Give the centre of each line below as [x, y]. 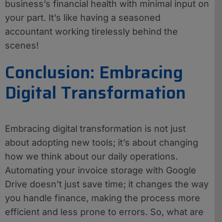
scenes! [22, 45]
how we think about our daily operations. [91, 156]
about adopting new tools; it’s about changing [102, 142]
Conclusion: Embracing [94, 72]
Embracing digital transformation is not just [95, 128]
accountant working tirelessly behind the [91, 31]
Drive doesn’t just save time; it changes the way [107, 184]
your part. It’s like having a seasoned [83, 17]
